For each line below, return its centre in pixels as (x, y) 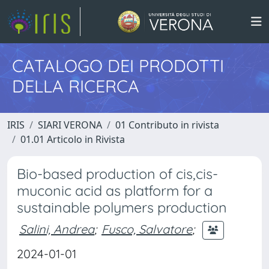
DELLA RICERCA (76, 86)
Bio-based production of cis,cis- (117, 174)
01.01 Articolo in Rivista (73, 139)
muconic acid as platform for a (115, 191)
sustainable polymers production (122, 207)
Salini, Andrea (57, 229)
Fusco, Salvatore (147, 229)
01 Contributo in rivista (167, 125)
